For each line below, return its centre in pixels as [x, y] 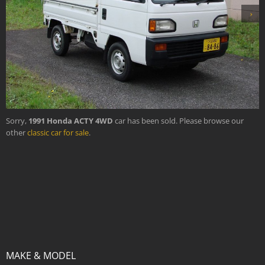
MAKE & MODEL [41, 255]
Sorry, [17, 120]
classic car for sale [58, 132]
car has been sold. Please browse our [178, 120]
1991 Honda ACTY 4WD [71, 120]
